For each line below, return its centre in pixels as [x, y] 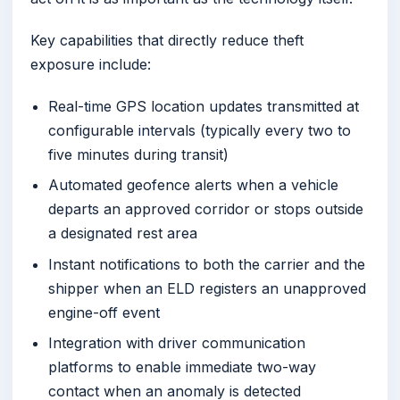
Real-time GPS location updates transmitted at [204, 107]
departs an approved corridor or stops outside [206, 209]
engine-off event [104, 312]
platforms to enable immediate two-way [182, 367]
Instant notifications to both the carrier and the [207, 264]
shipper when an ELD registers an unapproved [207, 288]
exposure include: [91, 65]
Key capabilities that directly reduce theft [167, 41]
